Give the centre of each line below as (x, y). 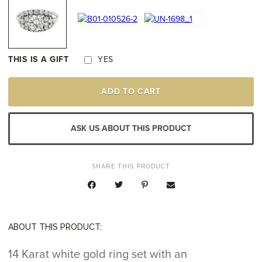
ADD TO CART (131, 91)
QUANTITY (30, 134)
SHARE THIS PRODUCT (131, 166)
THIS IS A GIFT (39, 60)
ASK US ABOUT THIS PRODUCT (131, 129)
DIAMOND (29, 113)
